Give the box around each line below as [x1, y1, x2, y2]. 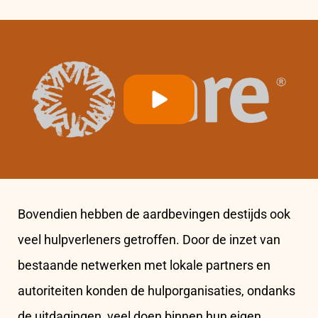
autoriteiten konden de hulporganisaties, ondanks [18, 283, 295, 299]
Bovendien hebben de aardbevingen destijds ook [18, 207, 290, 222]
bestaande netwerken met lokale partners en [18, 258, 270, 273]
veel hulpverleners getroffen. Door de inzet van [18, 232, 280, 248]
